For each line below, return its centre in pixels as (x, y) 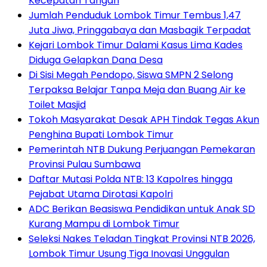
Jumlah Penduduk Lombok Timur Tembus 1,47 (135, 15)
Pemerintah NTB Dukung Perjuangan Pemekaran (142, 150)
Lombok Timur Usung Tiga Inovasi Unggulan (129, 254)
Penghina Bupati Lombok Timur (101, 135)
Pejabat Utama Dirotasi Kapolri (101, 194)
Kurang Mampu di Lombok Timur (104, 224)
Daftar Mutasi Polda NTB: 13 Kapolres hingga (131, 179)
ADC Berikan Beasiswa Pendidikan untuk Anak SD (142, 209)
